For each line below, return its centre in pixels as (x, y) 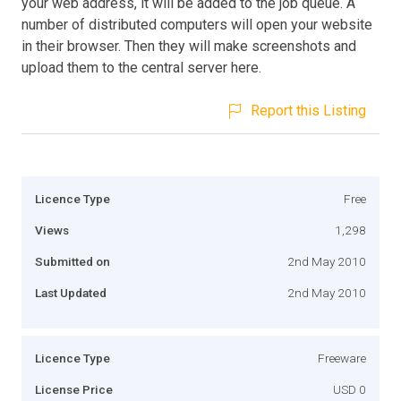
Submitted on (73, 261)
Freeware (342, 358)
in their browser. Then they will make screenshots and (189, 46)
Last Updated (71, 292)
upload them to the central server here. (141, 67)
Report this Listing (308, 110)
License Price (74, 389)
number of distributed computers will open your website (197, 24)
